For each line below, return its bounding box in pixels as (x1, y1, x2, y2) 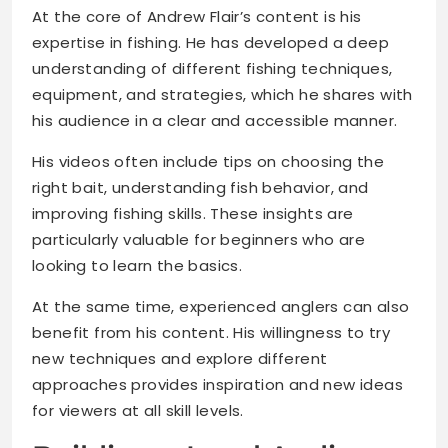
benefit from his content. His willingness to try (32, 322, 391, 344)
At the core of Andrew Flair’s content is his (32, 6, 362, 28)
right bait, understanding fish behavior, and (32, 177, 369, 199)
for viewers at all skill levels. (32, 400, 244, 422)
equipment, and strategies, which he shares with (32, 84, 413, 106)
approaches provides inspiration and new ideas (32, 374, 403, 396)
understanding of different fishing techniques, (32, 58, 393, 80)
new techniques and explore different (32, 348, 328, 370)
